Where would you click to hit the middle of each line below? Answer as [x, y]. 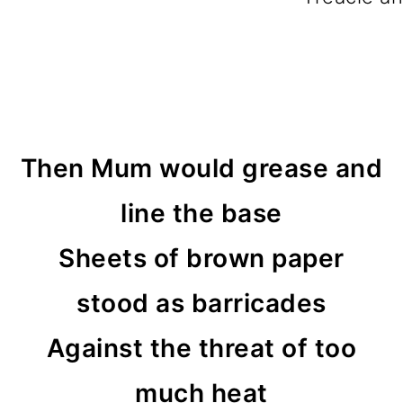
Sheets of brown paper [201, 258]
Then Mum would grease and [201, 168]
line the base [201, 213]
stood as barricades [201, 303]
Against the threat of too [201, 348]
